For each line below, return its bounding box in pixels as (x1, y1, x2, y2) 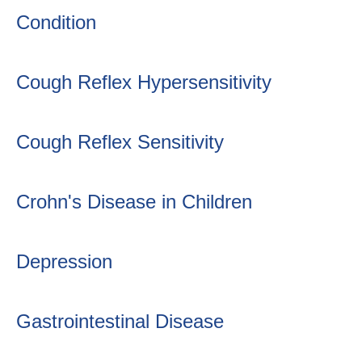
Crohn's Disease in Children (16, 191, 252, 213)
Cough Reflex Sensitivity (16, 131, 224, 153)
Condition (16, 11, 96, 33)
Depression (16, 250, 112, 272)
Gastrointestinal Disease (16, 310, 224, 332)
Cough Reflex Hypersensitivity (16, 71, 271, 93)
